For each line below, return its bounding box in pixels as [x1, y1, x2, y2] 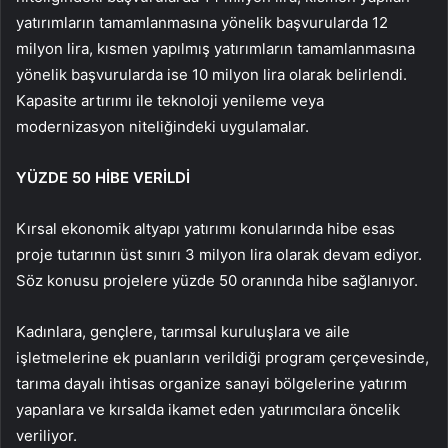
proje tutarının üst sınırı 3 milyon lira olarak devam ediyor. [16, 245, 422, 265]
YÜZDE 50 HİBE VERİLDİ [16, 168, 190, 188]
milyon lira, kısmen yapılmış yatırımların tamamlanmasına [16, 39, 415, 59]
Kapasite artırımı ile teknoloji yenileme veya [16, 91, 324, 111]
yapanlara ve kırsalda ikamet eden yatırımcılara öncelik [16, 400, 400, 420]
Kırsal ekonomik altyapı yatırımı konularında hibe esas [16, 219, 395, 239]
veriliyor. [16, 426, 77, 446]
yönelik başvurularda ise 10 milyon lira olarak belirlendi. [16, 65, 407, 85]
